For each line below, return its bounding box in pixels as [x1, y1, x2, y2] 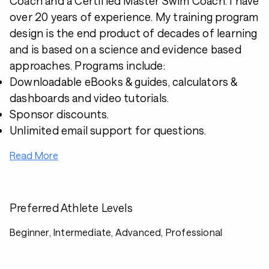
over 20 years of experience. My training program [10, 10, 259, 23]
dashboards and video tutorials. [10, 91, 169, 104]
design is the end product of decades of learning [10, 26, 258, 40]
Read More [10, 150, 58, 161]
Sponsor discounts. [10, 107, 109, 121]
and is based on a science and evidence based [10, 43, 241, 56]
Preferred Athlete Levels [10, 201, 133, 214]
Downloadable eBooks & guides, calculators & [10, 75, 238, 88]
